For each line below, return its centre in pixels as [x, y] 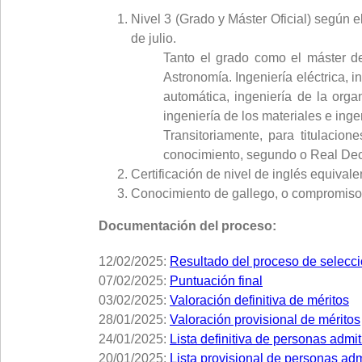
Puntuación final [216, 281]
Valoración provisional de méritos [265, 320]
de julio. [154, 38]
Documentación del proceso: [187, 226]
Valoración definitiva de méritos [259, 300]
